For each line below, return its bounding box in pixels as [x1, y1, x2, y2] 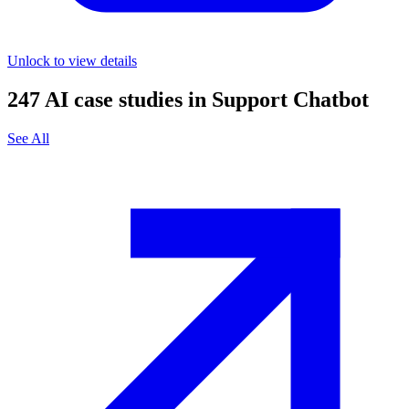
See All [7, 130, 49, 146]
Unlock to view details [7, 53, 137, 69]
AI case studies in [45, 88, 206, 112]
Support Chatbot [212, 88, 369, 112]
